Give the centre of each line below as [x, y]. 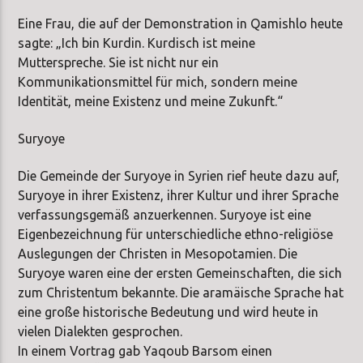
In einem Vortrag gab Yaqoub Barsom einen [145, 351]
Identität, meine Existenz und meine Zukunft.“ [151, 101]
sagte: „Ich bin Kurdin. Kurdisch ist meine [137, 43]
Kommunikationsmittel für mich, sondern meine [158, 81]
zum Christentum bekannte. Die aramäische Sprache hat [181, 293]
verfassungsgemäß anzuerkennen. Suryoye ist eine [165, 215]
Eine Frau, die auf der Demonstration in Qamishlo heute [181, 23]
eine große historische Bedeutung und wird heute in [169, 312]
